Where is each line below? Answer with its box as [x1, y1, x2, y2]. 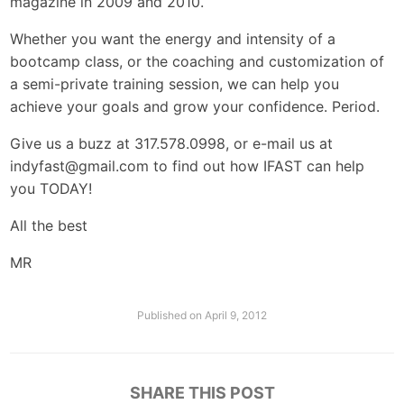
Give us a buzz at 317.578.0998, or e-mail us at [10, 134, 334, 152]
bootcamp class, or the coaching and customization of [10, 52, 385, 70]
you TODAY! [10, 179, 93, 197]
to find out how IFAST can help [149, 157, 365, 175]
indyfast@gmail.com [10, 157, 150, 175]
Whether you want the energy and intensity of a [10, 30, 336, 48]
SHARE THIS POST [129, 383, 275, 402]
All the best [10, 216, 88, 234]
